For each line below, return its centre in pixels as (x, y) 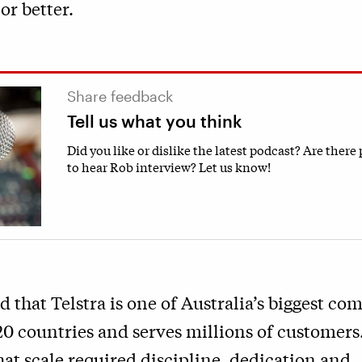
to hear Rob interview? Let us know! (169, 166)
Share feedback (120, 96)
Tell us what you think (154, 121)
